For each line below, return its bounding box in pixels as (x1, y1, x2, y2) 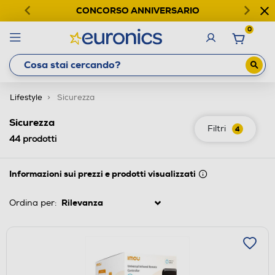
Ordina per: (9, 197, 56, 208)
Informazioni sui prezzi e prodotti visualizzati (9, 168, 196, 179)
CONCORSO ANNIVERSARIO (76, 5, 199, 16)
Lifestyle (10, 92, 42, 103)
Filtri (207, 123, 226, 134)
